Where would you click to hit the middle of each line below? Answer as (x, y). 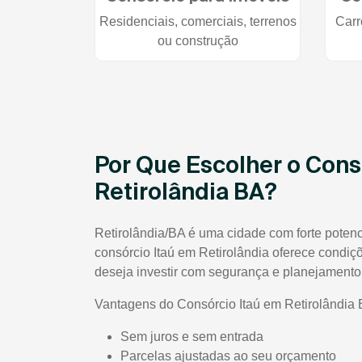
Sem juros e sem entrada (192, 337)
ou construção (198, 41)
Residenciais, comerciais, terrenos (198, 22)
